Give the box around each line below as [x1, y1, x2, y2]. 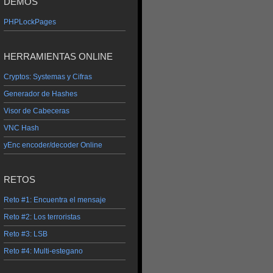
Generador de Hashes [4, 90, 77, 99]
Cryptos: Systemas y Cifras [4, 73, 92, 82]
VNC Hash [4, 124, 39, 133]
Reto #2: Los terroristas [4, 213, 80, 221]
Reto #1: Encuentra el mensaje [4, 196, 106, 204]
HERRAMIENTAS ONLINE [4, 51, 113, 62]
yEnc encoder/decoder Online [4, 141, 102, 150]
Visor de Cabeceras [4, 107, 69, 116]
